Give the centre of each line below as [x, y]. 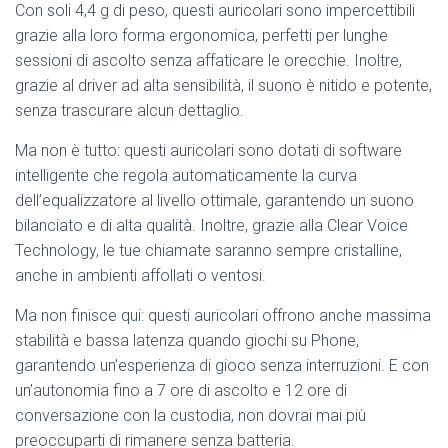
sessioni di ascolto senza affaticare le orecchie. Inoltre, [208, 61]
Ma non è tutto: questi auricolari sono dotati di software [208, 151]
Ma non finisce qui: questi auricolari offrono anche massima [223, 316]
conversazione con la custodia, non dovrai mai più [190, 416]
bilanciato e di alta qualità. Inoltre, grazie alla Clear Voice [211, 226]
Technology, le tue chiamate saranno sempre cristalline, [208, 251]
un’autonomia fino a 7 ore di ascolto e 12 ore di [181, 391]
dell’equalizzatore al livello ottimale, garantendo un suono [214, 201]
